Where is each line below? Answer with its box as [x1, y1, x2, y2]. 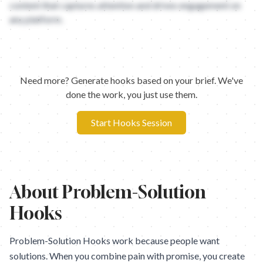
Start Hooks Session [91, 117, 172, 128]
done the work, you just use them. [66, 89, 197, 100]
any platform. [9, 14, 63, 25]
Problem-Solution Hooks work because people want [9, 235, 220, 246]
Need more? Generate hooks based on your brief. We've [20, 75, 243, 86]
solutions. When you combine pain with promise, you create [9, 250, 245, 261]
